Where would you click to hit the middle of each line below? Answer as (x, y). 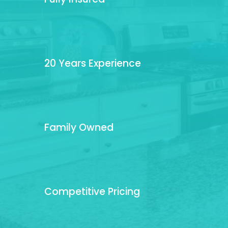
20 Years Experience (93, 63)
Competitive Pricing (92, 192)
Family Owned (79, 127)
